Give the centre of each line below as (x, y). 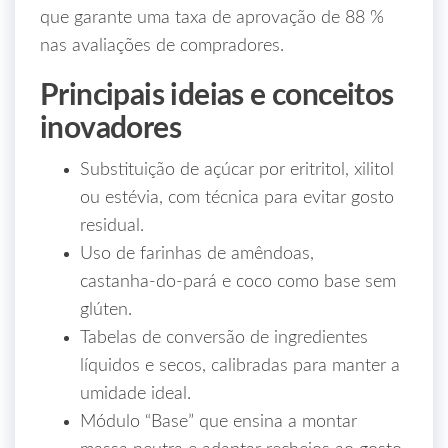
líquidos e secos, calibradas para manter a (240, 366)
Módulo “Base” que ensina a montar (218, 422)
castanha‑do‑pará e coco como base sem (238, 282)
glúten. (106, 310)
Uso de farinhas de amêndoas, (197, 254)
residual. (112, 226)
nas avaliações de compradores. (162, 46)
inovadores (110, 129)
